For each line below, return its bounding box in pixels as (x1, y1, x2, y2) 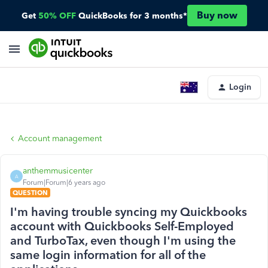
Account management (18, 133, 102, 144)
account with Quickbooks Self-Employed (10, 219, 234, 233)
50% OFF (38, 10, 76, 21)
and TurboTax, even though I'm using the (10, 233, 236, 248)
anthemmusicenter (23, 166, 93, 176)
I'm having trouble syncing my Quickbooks (10, 205, 247, 219)
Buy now (196, 10, 237, 21)
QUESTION (13, 188, 48, 197)
